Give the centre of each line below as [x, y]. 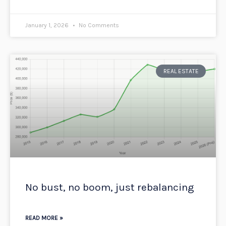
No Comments [98, 25]
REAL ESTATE [181, 71]
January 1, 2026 [48, 25]
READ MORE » [44, 218]
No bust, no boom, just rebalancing [110, 187]
